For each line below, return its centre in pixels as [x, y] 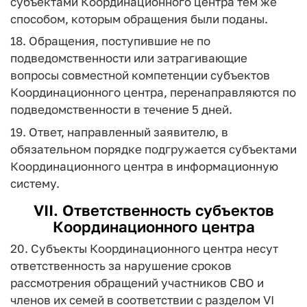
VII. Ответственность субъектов [153, 210]
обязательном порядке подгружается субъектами [153, 149]
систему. [35, 183]
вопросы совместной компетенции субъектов [140, 75]
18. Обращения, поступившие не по [110, 41]
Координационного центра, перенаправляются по [153, 92]
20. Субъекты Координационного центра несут [144, 248]
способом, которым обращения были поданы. [139, 19]
